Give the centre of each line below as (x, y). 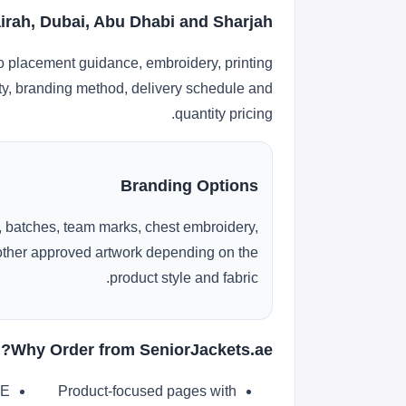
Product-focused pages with (147, 391)
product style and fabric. (184, 278)
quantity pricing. (224, 114)
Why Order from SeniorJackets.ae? (142, 349)
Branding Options (189, 185)
